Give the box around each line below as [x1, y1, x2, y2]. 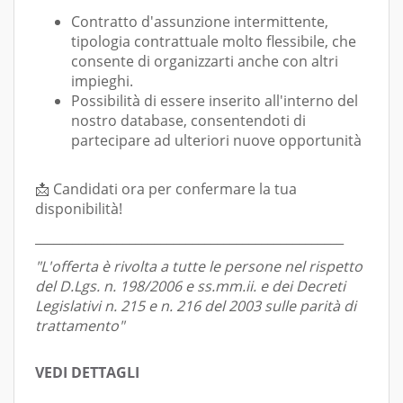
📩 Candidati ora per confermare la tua [35, 179, 297, 199]
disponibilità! [35, 199, 122, 219]
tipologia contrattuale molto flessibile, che [71, 31, 356, 51]
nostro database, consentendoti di [71, 111, 306, 130]
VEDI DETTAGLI [35, 363, 139, 382]
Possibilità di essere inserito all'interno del [71, 91, 358, 111]
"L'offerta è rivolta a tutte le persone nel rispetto [35, 256, 363, 276]
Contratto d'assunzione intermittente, [71, 12, 328, 31]
